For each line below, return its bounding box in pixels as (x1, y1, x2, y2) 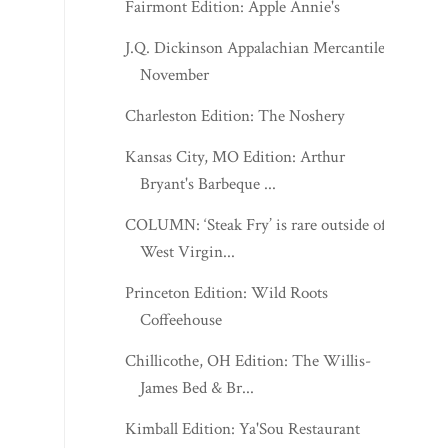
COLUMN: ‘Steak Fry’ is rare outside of (125, 113, 387, 136)
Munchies (140, 385, 208, 408)
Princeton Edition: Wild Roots (125, 181, 329, 204)
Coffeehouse (140, 208, 223, 231)
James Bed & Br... (140, 276, 255, 299)
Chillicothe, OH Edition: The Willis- (125, 249, 372, 272)
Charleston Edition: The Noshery (125, 4, 346, 27)
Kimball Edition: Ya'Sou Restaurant (125, 317, 361, 340)
